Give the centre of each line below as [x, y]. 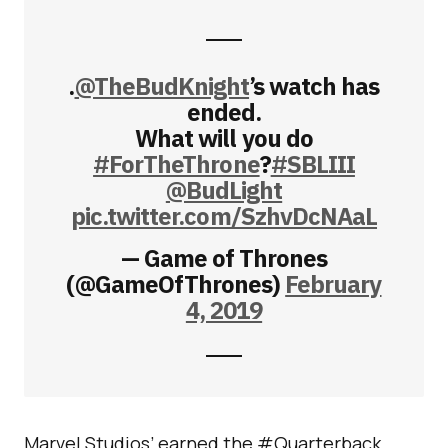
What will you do [224, 137]
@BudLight [224, 189]
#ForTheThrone [176, 163]
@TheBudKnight [162, 85]
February [333, 283]
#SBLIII [312, 163]
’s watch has [314, 85]
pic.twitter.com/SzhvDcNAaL [224, 215]
